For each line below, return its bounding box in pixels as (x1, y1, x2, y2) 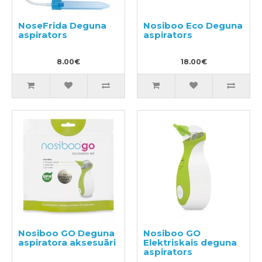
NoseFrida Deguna (18, 20, 106, 31)
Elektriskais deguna (143, 237, 237, 248)
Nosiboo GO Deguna (18, 227, 115, 239)
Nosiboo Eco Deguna (143, 20, 243, 31)
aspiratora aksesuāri (18, 237, 116, 248)
